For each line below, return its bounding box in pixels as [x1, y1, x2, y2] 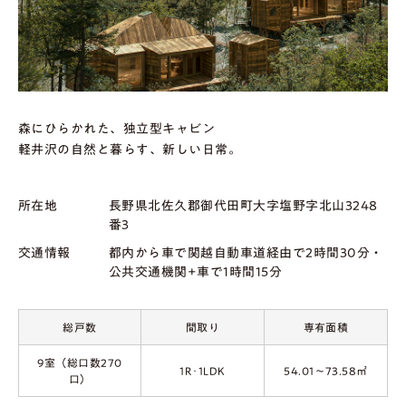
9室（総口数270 [37, 356, 122, 368]
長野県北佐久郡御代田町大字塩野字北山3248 [109, 198, 378, 212]
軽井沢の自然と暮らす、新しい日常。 [18, 142, 242, 156]
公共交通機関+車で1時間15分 [109, 265, 283, 278]
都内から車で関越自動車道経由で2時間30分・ [109, 246, 383, 259]
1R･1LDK [179, 364, 226, 376]
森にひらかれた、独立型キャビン [18, 121, 216, 135]
